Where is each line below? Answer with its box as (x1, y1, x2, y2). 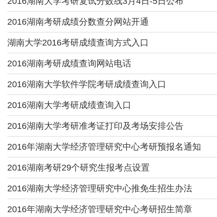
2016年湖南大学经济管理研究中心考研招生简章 (7, 204, 192, 214)
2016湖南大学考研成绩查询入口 (7, 100, 131, 110)
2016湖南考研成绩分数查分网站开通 (7, 17, 149, 27)
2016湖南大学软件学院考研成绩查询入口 (7, 79, 166, 89)
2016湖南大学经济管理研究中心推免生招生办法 (7, 184, 192, 193)
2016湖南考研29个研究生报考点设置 (7, 163, 150, 172)
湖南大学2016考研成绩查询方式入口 (7, 38, 149, 47)
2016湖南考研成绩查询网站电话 (7, 59, 131, 68)
